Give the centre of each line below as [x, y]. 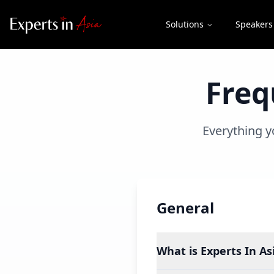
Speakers [254, 24]
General [185, 208]
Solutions [184, 24]
